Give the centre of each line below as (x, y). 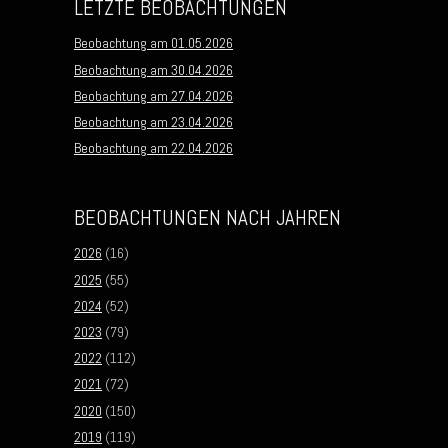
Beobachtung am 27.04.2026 (153, 95)
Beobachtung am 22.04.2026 (153, 148)
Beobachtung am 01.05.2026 (153, 43)
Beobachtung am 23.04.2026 (153, 121)
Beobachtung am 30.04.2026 (153, 69)
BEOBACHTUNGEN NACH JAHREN (207, 218)
